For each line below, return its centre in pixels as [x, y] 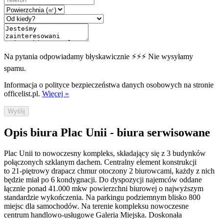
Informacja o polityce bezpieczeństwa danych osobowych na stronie [109, 85]
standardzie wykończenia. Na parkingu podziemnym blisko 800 [102, 197]
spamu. [15, 68]
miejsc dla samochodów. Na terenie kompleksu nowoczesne [96, 206]
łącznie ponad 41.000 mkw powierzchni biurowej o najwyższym [104, 188]
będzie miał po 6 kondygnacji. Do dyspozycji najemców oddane [103, 179]
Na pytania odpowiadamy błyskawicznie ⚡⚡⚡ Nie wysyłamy [99, 57]
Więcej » [55, 94]
